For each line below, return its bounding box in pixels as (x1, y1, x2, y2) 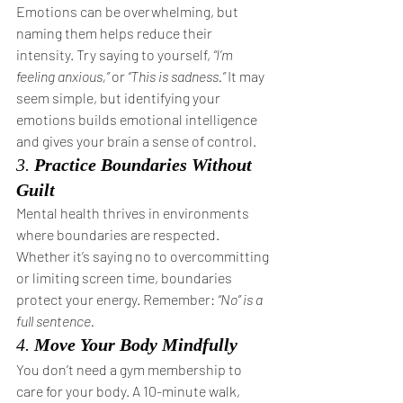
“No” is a (218, 291, 265, 308)
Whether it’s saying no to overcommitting (16, 247, 272, 264)
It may (225, 67, 267, 85)
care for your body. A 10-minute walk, (16, 382, 243, 399)
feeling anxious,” (16, 67, 109, 85)
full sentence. (16, 312, 94, 329)
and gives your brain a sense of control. (16, 132, 256, 149)
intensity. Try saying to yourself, (16, 46, 213, 63)
